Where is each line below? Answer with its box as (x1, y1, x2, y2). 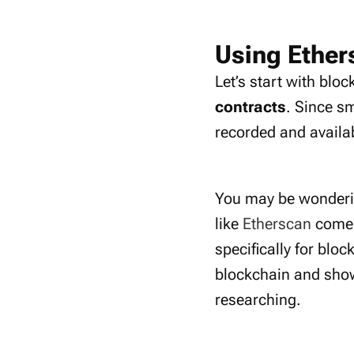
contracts (215, 97, 286, 116)
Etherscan (243, 214, 311, 233)
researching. (215, 290, 301, 309)
